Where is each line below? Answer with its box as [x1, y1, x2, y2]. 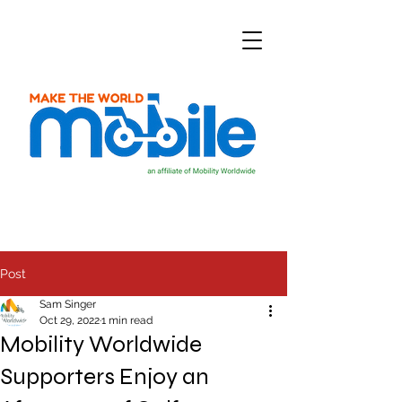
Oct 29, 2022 [39, 314, 100, 327]
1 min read [101, 314, 153, 327]
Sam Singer [39, 298, 96, 310]
